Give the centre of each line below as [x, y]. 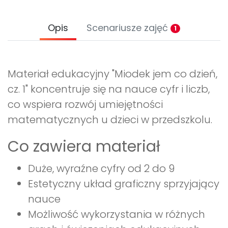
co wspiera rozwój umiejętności [85, 104]
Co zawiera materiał [84, 146]
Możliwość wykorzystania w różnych [117, 214]
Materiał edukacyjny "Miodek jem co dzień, [112, 74]
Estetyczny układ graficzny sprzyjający [124, 183]
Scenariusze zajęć [129, 27]
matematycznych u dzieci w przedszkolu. [110, 119]
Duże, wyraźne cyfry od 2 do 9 [101, 168]
